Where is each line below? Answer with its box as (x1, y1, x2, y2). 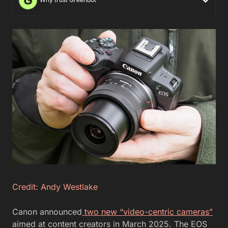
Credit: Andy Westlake (12, 182, 98, 192)
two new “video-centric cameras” (82, 207, 213, 217)
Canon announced (12, 207, 82, 217)
